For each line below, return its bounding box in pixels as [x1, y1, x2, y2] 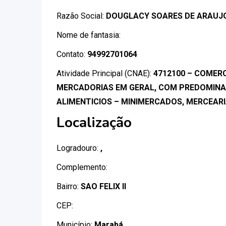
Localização [56, 113, 132, 132]
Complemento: [56, 162, 107, 172]
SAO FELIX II [81, 182, 126, 191]
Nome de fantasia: [56, 30, 121, 40]
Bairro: [56, 182, 81, 191]
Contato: [56, 49, 87, 59]
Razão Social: [56, 11, 106, 21]
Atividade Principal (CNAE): [56, 69, 153, 78]
